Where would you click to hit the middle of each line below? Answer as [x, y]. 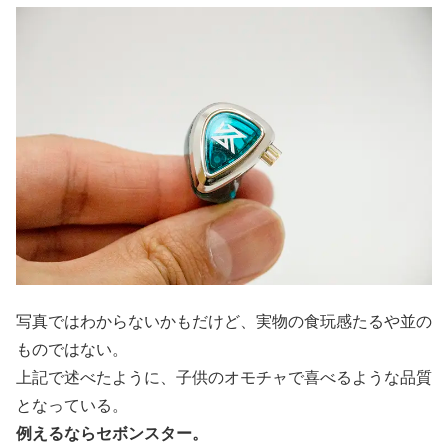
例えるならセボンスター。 [112, 432]
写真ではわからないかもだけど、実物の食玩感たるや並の [224, 320]
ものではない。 [72, 348]
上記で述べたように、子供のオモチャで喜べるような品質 [224, 376]
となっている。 [72, 404]
